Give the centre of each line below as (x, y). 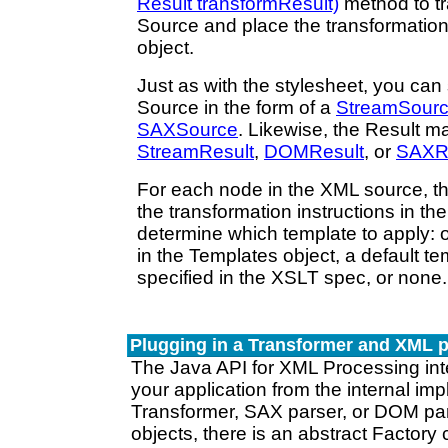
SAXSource (187, 129)
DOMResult (314, 151)
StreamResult (195, 151)
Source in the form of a (236, 107)
